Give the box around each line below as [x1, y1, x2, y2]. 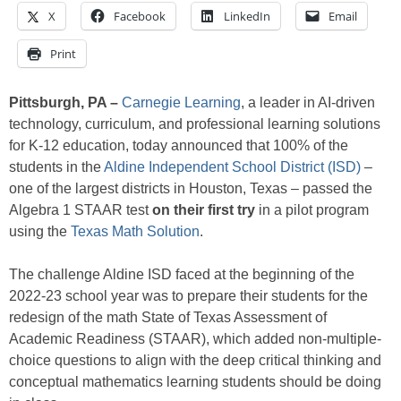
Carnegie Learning [122, 94, 241, 110]
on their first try [152, 201, 255, 218]
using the [9, 223, 71, 239]
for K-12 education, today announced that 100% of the [9, 137, 348, 153]
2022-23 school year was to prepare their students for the [9, 287, 368, 303]
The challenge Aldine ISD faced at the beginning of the [9, 266, 354, 282]
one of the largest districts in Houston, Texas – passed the [9, 180, 372, 196]
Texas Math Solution [71, 223, 200, 239]
